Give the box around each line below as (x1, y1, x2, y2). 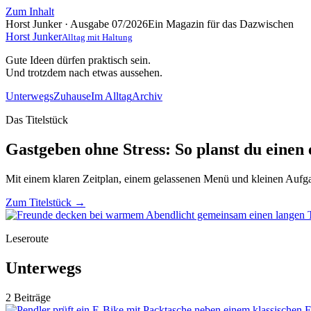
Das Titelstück (6, 114, 68, 126)
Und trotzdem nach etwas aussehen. (6, 67, 162, 78)
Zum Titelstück (6, 196, 74, 208)
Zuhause (53, 90, 91, 102)
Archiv (132, 90, 162, 102)
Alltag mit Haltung (62, 32, 133, 42)
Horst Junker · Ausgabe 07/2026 (6, 18, 148, 30)
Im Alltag (91, 90, 132, 102)
